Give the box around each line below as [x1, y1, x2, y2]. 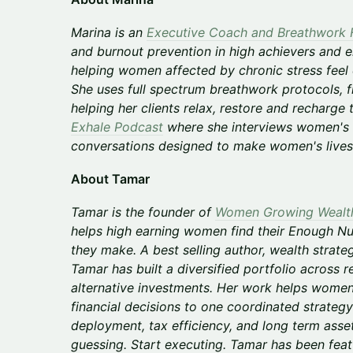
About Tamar [71, 171, 150, 187]
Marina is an [71, 24, 147, 40]
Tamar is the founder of [71, 204, 215, 220]
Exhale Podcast [71, 119, 163, 135]
